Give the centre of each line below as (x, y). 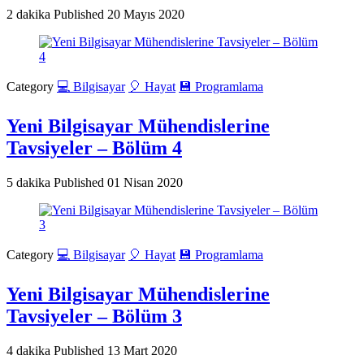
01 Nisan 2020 (145, 183)
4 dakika (30, 350)
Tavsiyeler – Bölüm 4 (94, 148)
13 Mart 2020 (142, 350)
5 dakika (30, 183)
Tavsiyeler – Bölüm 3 (94, 316)
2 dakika (30, 15)
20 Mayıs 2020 (146, 15)
